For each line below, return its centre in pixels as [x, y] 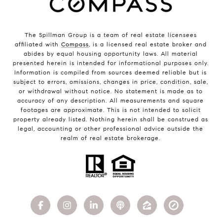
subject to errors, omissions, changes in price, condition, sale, [110, 81]
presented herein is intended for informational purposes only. [110, 63]
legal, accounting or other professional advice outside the [110, 128]
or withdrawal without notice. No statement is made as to [110, 91]
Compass [75, 44]
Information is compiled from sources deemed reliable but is [110, 72]
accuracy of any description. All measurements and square [110, 100]
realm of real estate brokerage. [110, 138]
